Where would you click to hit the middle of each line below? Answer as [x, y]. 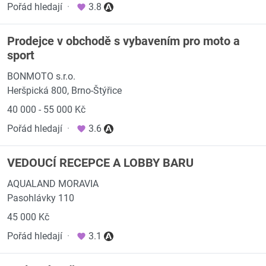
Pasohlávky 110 [41, 198]
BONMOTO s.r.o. [41, 76]
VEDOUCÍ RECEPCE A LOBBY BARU [100, 163]
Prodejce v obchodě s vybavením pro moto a [123, 41]
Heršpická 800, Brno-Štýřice [64, 91]
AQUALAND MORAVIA [53, 184]
